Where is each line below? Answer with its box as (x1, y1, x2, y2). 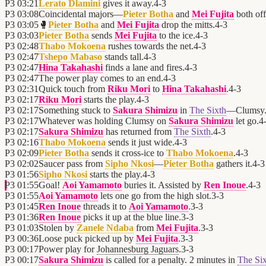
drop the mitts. (159, 20, 215, 30)
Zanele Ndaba (77, 223, 134, 233)
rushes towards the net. (106, 41, 194, 52)
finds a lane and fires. (103, 62, 185, 73)
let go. (233, 116, 259, 126)
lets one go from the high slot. (98, 191, 211, 201)
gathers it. (214, 159, 252, 169)
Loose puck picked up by (39, 233, 136, 244)
